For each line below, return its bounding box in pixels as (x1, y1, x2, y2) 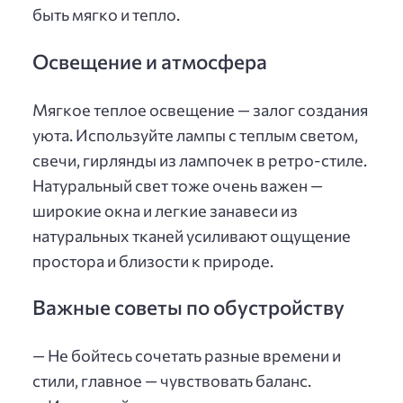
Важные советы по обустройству (32, 294, 345, 320)
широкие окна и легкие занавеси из (32, 200, 298, 220)
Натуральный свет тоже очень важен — (32, 175, 323, 195)
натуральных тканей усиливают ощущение (32, 225, 351, 246)
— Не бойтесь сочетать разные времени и (32, 345, 341, 366)
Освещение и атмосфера (32, 49, 267, 75)
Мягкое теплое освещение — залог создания (32, 99, 368, 120)
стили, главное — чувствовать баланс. (32, 371, 311, 391)
